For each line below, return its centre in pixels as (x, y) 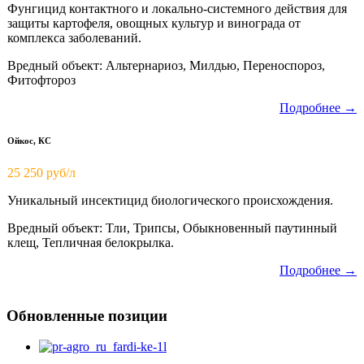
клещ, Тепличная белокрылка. (91, 242)
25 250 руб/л (41, 172)
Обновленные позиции (87, 315)
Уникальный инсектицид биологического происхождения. (170, 200)
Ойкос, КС (29, 140)
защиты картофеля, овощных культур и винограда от (154, 23)
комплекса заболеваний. (74, 37)
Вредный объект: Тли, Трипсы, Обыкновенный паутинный (172, 227)
